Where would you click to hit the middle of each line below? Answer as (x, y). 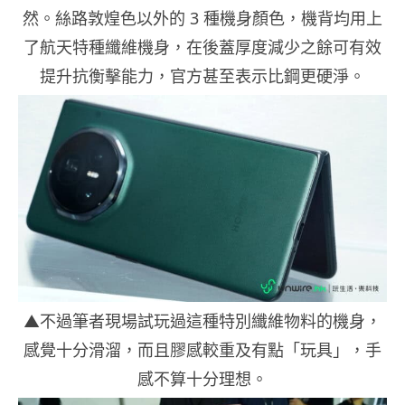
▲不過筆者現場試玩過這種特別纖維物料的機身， (202, 320)
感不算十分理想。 (202, 378)
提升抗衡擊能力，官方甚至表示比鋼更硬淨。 (202, 75)
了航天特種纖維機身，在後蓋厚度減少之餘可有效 (202, 47)
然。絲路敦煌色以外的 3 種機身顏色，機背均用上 (202, 18)
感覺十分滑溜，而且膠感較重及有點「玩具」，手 (202, 349)
